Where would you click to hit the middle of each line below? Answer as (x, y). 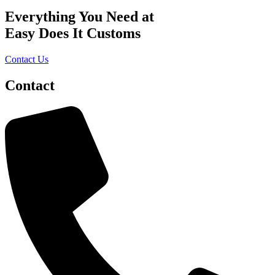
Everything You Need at (79, 16)
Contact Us (27, 59)
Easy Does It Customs (73, 33)
